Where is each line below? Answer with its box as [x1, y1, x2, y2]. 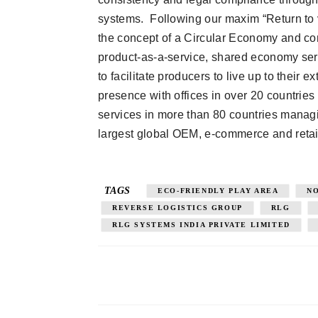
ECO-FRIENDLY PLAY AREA [158, 187, 279, 194]
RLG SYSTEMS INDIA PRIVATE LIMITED [112, 221, 290, 229]
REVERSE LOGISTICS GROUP [112, 204, 243, 212]
